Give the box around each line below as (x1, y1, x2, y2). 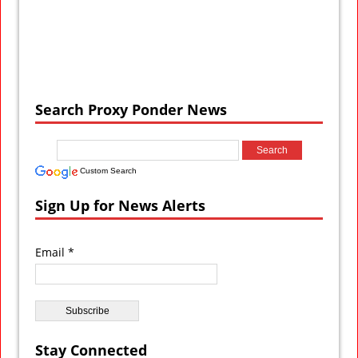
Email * (35, 244, 74, 260)
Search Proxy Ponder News (35, 99, 227, 119)
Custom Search (80, 165, 137, 175)
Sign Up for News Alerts (35, 195, 205, 215)
